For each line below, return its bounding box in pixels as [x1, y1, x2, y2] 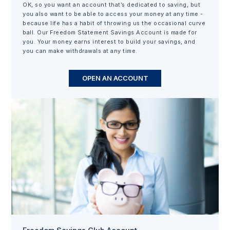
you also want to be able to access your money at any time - [23, 10, 203, 17]
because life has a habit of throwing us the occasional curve [23, 19, 206, 27]
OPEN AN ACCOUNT [82, 74, 148, 83]
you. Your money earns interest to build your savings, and [23, 37, 196, 45]
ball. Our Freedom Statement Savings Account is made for [23, 28, 197, 36]
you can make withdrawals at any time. [23, 47, 138, 54]
